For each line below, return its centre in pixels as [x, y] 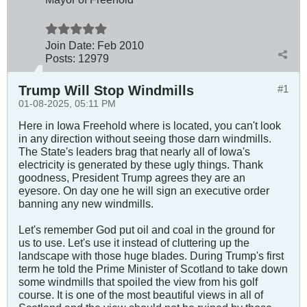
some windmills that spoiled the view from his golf [138, 281]
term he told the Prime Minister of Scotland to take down [153, 268]
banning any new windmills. [86, 203]
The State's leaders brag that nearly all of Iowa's [134, 151]
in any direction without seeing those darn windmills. [145, 138]
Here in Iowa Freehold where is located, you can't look [150, 125]
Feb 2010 [121, 45]
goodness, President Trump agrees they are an [132, 177]
